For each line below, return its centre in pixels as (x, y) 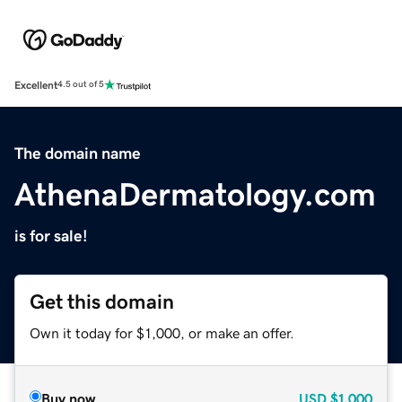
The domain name (78, 153)
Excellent (36, 85)
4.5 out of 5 (81, 85)
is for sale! (51, 236)
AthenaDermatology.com (195, 194)
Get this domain (102, 301)
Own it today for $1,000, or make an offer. (162, 332)
